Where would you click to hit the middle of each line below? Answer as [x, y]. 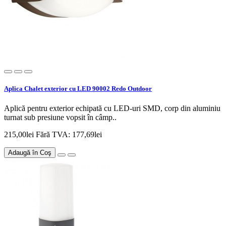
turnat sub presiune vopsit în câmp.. [60, 118]
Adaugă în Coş [30, 153]
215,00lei [20, 135]
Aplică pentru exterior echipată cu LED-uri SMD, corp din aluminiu [112, 108]
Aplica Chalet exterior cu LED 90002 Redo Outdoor [78, 89]
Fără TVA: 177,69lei [69, 135]
